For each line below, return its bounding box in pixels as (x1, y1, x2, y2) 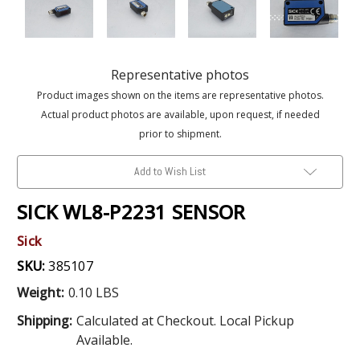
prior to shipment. (138, 126, 222, 141)
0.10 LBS (67, 283, 119, 301)
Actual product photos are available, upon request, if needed (40, 107, 320, 121)
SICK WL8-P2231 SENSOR (17, 198, 246, 225)
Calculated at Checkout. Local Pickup (76, 311, 294, 329)
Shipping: (17, 311, 72, 329)
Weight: (17, 283, 64, 301)
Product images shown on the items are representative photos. (36, 88, 324, 102)
